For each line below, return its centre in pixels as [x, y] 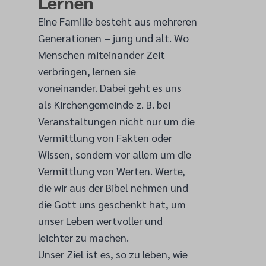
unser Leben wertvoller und [100, 221]
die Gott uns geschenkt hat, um [112, 204]
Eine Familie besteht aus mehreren [118, 21]
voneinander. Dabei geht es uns [110, 88]
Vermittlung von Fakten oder [105, 137]
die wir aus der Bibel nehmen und [113, 187]
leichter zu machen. [83, 237]
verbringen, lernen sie [87, 71]
